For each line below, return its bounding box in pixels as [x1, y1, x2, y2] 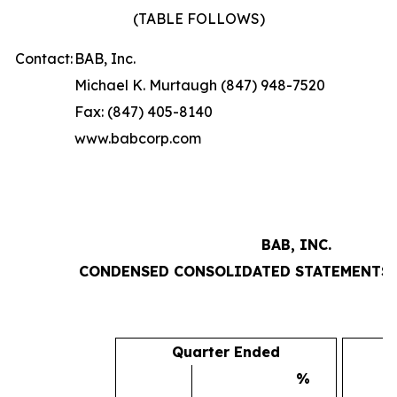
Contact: [15, 50, 73, 67]
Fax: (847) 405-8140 [74, 103, 213, 121]
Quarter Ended [172, 343, 280, 361]
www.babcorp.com [74, 129, 201, 147]
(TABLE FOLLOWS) [132, 10, 265, 27]
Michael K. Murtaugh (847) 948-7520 [74, 76, 325, 94]
